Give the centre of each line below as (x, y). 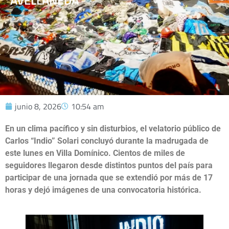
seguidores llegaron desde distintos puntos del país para (109, 165)
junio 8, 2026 (38, 106)
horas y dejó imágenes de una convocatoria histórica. (103, 190)
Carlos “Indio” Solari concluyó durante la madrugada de (107, 141)
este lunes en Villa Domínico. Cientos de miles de (95, 153)
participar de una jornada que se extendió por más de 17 (109, 178)
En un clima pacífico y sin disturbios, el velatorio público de (113, 129)
